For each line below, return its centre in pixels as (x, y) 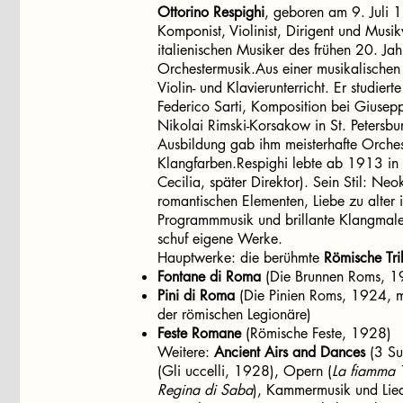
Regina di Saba (205, 390)
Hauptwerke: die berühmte (240, 258)
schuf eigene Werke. (219, 239)
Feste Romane (199, 333)
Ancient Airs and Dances (289, 352)
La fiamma (363, 371)
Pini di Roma (196, 296)
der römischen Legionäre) (234, 314)
